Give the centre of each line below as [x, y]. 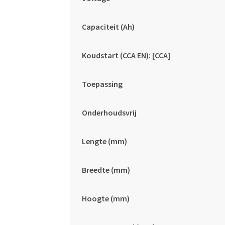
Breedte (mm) [106, 170]
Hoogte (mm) [105, 198]
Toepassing [102, 84]
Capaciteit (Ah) [108, 27]
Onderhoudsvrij [109, 113]
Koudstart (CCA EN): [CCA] [126, 55]
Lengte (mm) [104, 141]
